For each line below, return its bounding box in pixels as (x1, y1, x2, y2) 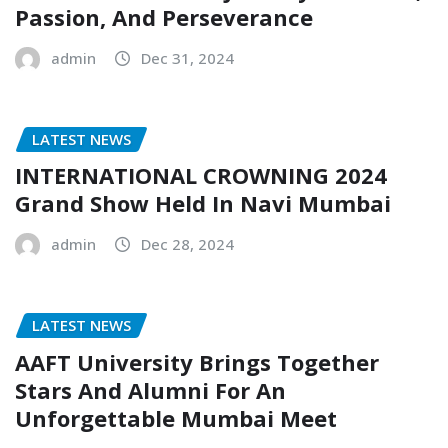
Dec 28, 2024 (141, 234, 234, 255)
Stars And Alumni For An (15, 374, 286, 405)
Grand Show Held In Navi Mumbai (15, 188, 391, 219)
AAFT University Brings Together (15, 346, 379, 377)
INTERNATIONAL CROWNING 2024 (15, 160, 387, 191)
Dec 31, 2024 (141, 47, 234, 68)
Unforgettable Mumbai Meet (15, 402, 337, 433)
